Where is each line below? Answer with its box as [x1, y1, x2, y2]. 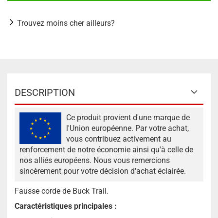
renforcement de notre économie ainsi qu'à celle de [19, 145, 193, 154]
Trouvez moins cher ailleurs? [17, 18, 115, 28]
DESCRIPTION [15, 87, 75, 98]
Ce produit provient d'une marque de [66, 113, 190, 122]
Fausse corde [15, 186, 60, 196]
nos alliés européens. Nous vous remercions [19, 156, 170, 165]
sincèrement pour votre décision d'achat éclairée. [19, 166, 186, 176]
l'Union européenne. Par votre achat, [66, 124, 189, 133]
